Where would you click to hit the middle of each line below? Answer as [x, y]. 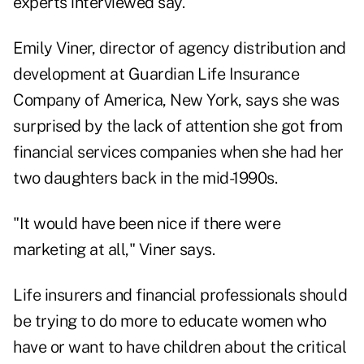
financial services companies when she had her [178, 152]
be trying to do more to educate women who [170, 321]
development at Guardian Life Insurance [156, 74]
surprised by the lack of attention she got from [178, 126]
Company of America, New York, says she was [176, 100]
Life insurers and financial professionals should [180, 295]
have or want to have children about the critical [180, 347]
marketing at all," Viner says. [114, 250]
